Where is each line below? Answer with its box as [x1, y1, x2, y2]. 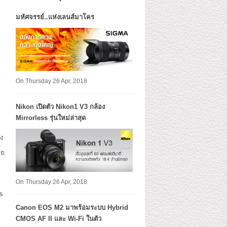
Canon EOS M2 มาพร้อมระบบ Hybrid [16, 204, 128, 211]
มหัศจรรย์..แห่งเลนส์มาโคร [16, 13, 94, 21]
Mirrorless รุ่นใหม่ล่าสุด [16, 114, 86, 122]
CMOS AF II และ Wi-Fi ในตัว [16, 215, 101, 222]
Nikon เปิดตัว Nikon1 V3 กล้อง [16, 103, 105, 110]
